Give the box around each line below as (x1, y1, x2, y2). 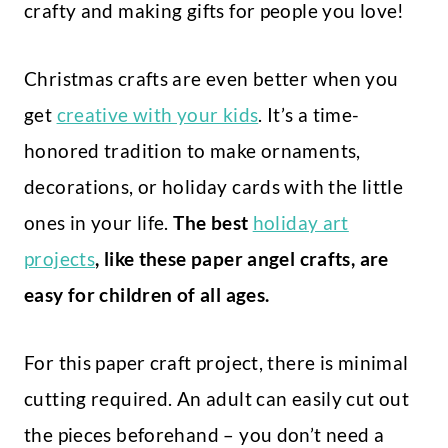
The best (173, 211, 253, 235)
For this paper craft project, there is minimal (24, 351, 409, 375)
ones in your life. (24, 211, 174, 235)
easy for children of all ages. (24, 283, 270, 307)
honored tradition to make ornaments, (24, 139, 361, 163)
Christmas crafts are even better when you (24, 67, 399, 91)
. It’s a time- (258, 103, 360, 127)
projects (24, 247, 96, 271)
